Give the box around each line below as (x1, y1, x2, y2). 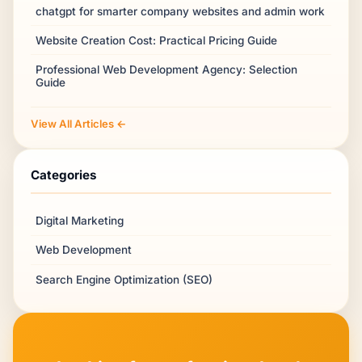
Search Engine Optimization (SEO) (36, 272, 213, 286)
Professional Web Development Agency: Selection (36, 63, 298, 77)
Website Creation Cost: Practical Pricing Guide (36, 33, 278, 47)
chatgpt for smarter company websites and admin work (36, 4, 326, 18)
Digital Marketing (36, 214, 124, 228)
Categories (30, 167, 97, 183)
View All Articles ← (30, 116, 127, 130)
